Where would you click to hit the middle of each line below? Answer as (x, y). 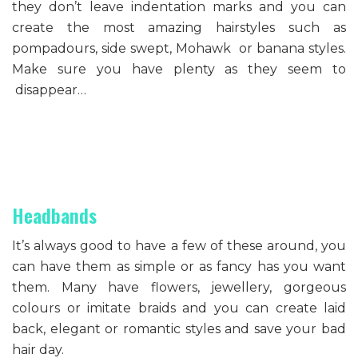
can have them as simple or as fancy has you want (179, 266)
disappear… (49, 90)
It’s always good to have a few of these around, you (179, 245)
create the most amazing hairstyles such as (179, 28)
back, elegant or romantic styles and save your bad (179, 328)
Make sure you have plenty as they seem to (179, 70)
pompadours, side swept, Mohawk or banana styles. (179, 49)
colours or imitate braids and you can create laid (179, 308)
